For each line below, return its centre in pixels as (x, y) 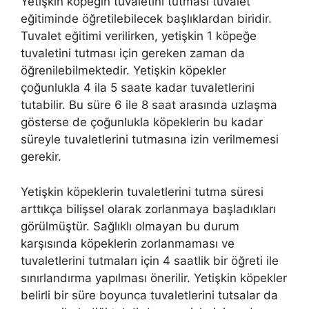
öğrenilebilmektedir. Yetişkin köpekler (123, 71)
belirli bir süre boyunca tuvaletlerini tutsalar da (149, 295)
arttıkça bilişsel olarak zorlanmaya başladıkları (148, 209)
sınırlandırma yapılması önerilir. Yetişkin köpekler (154, 278)
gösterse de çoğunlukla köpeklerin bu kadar (142, 122)
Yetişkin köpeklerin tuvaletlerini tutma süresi (142, 191)
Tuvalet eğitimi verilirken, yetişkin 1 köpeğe (139, 36)
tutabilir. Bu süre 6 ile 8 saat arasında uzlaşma (149, 105)
